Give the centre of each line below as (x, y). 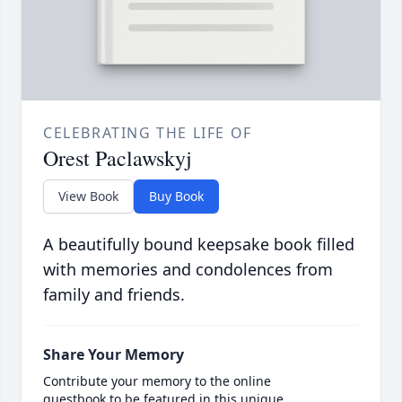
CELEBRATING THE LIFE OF (148, 133)
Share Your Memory (114, 355)
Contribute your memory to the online (157, 381)
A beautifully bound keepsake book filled (199, 245)
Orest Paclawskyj (118, 158)
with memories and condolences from (188, 270)
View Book (88, 197)
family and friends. (114, 295)
